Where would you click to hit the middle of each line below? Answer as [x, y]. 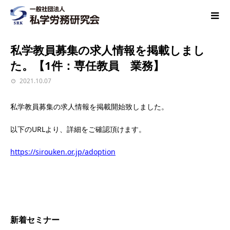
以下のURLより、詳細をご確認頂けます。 [78, 129]
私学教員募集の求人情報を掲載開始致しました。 [89, 106]
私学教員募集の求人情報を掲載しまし [108, 50]
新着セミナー [35, 219]
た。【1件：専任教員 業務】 [87, 65]
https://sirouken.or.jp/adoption [63, 151]
